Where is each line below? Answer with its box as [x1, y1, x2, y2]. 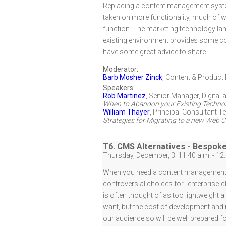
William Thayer [103, 108, 150, 116]
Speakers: [103, 84, 135, 92]
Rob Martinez [103, 92, 146, 100]
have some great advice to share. [103, 48, 207, 56]
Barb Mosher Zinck [103, 73, 162, 81]
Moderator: [103, 65, 138, 73]
